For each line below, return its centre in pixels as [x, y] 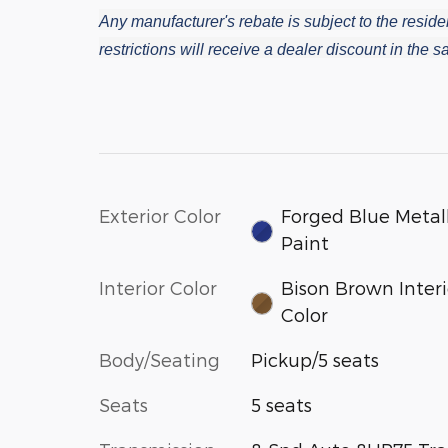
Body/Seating [159, 359]
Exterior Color [160, 215]
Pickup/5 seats [314, 359]
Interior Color [158, 287]
